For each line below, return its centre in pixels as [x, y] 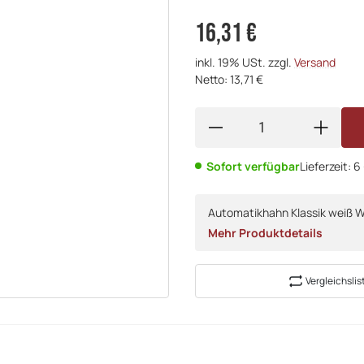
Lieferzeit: [327, 166]
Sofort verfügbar [253, 166]
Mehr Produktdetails [265, 232]
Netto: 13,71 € [229, 79]
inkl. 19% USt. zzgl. [245, 62]
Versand [315, 62]
